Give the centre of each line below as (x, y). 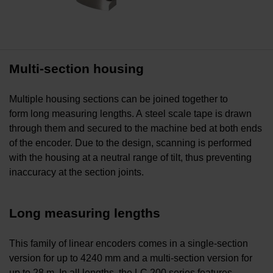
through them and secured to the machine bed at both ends (136, 128)
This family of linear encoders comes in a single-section (129, 243)
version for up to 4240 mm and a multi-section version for (131, 258)
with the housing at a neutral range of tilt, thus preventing (130, 157)
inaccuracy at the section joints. (76, 172)
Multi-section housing (76, 68)
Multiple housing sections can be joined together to (119, 99)
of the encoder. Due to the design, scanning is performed (130, 143)
